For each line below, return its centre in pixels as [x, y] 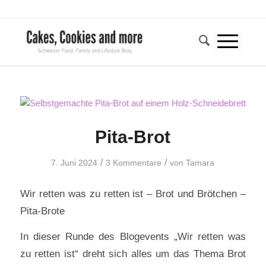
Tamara [200, 163]
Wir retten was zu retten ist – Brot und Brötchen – [133, 193]
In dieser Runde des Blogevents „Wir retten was [133, 237]
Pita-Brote [42, 210]
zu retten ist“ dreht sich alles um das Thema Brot [133, 254]
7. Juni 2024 [75, 163]
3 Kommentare [134, 163]
